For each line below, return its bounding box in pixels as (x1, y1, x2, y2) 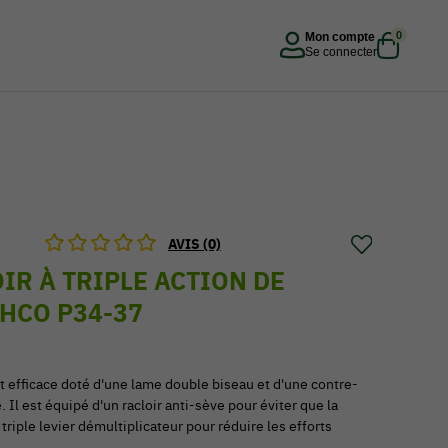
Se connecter (305, 44, 377, 59)
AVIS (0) (167, 235, 221, 253)
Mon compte (305, 29, 375, 44)
